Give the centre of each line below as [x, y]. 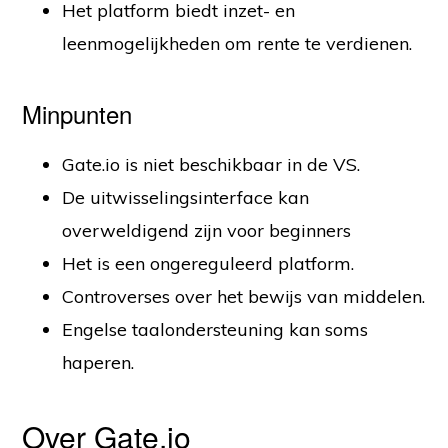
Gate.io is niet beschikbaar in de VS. [211, 165]
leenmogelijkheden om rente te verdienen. [237, 44]
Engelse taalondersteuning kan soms [215, 330]
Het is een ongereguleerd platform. [208, 264]
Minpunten [77, 114]
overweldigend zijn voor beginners [207, 231]
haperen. [98, 363]
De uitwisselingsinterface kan [186, 198]
